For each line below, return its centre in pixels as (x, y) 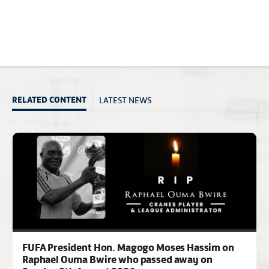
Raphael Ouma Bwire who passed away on (117, 259)
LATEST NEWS (125, 99)
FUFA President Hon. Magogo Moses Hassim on (128, 247)
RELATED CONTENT (49, 99)
